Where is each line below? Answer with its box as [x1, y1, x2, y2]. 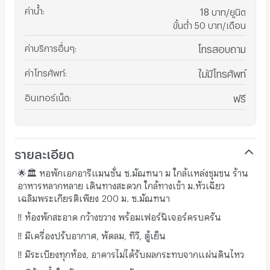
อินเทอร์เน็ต [24, 92, 69, 99]
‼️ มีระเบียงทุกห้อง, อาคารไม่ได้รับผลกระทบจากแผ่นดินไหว [17, 248, 246, 256]
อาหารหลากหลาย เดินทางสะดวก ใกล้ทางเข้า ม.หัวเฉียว [17, 180, 225, 187]
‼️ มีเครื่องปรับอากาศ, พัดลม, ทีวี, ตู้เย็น [17, 230, 166, 237]
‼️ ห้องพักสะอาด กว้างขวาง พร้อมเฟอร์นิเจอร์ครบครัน [17, 211, 221, 219]
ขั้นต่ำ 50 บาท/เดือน [172, 20, 246, 27]
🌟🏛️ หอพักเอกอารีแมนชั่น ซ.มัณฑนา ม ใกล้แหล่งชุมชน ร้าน [17, 167, 248, 175]
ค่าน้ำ [24, 5, 43, 13]
